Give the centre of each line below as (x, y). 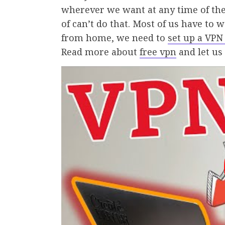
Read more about (100, 51)
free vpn (158, 51)
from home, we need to (115, 37)
